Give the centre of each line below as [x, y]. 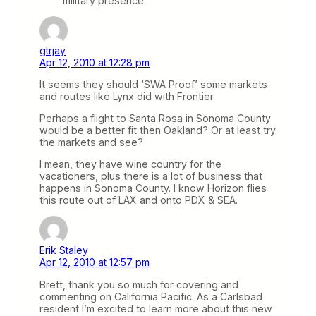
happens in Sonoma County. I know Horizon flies [153, 188]
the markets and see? [91, 142]
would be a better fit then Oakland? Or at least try [158, 130]
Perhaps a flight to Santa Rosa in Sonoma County [155, 119]
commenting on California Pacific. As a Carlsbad [151, 296]
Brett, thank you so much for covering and [139, 284]
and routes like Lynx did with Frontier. [127, 96]
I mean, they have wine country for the [130, 164]
